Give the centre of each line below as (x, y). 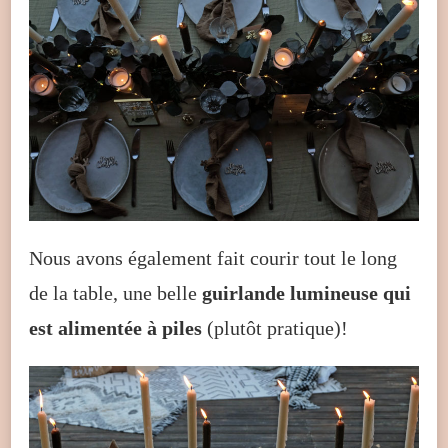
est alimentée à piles (115, 327)
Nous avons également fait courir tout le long (213, 257)
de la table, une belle (115, 292)
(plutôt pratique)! (275, 327)
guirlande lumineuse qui (306, 292)
